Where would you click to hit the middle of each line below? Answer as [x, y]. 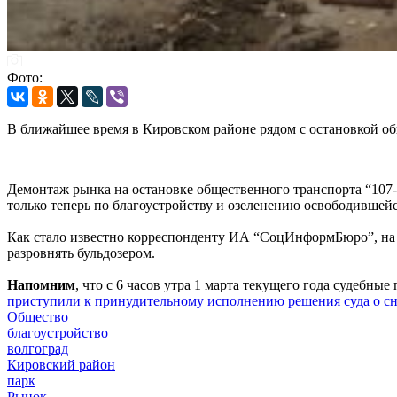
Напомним [41, 284]
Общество [38, 316]
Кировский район [61, 364]
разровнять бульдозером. [83, 253]
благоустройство [58, 332]
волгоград [38, 348]
